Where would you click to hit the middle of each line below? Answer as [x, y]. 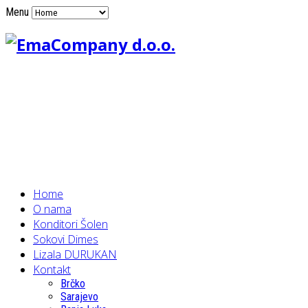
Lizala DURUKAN [75, 254]
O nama [52, 209]
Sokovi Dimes [66, 239]
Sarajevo [79, 296]
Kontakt [52, 269]
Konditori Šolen [70, 224]
